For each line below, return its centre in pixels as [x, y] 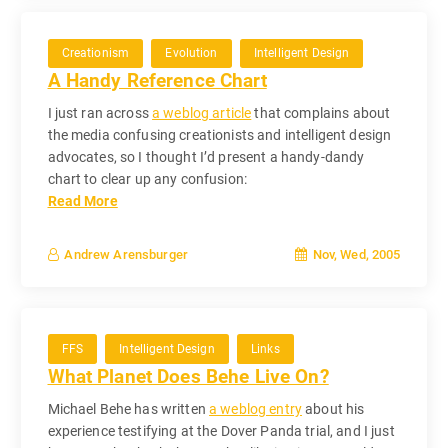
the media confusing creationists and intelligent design [219, 135]
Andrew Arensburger [126, 254]
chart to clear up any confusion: [147, 179]
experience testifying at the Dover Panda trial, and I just [221, 430]
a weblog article [202, 113]
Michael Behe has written [128, 408]
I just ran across [100, 113]
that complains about [321, 113]
